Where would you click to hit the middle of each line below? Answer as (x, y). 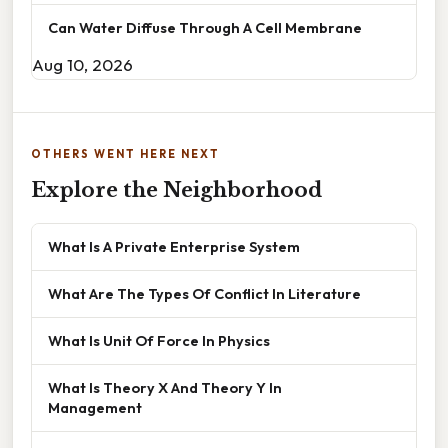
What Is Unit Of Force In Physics (159, 341)
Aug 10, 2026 (82, 65)
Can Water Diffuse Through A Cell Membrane (205, 28)
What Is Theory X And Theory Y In (165, 388)
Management (95, 408)
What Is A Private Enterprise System (174, 247)
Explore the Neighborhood (176, 190)
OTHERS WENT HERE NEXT (125, 154)
